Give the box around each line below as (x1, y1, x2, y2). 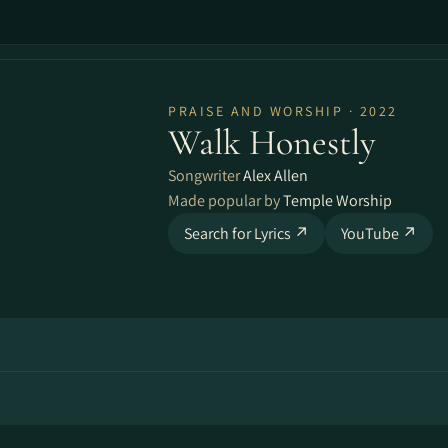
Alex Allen (243, 165, 308, 186)
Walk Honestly (168, 121, 376, 164)
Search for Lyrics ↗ (184, 223, 309, 244)
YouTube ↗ (341, 223, 417, 244)
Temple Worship (283, 190, 392, 211)
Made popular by (168, 190, 283, 211)
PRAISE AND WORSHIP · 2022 (168, 102, 398, 120)
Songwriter (168, 165, 243, 186)
